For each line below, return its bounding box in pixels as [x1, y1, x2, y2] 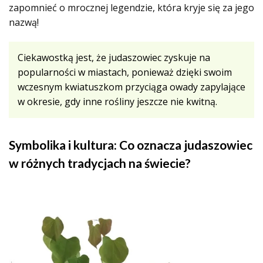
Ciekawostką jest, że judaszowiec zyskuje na [18, 50, 210, 64]
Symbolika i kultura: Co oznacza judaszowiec [9, 137, 252, 152]
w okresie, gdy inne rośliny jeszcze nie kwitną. [18, 95, 217, 108]
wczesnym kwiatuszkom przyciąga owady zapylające [18, 80, 245, 93]
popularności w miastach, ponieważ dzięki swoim [18, 65, 232, 79]
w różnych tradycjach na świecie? [9, 155, 191, 170]
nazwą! [9, 15, 39, 29]
